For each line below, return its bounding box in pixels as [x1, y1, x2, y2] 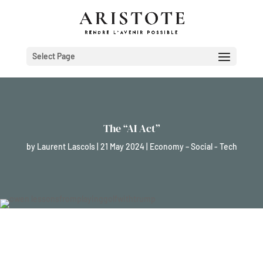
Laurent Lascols [36, 141, 95, 151]
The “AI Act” [103, 121, 160, 136]
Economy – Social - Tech [149, 141, 237, 151]
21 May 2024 [100, 141, 144, 151]
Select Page [32, 51, 75, 62]
